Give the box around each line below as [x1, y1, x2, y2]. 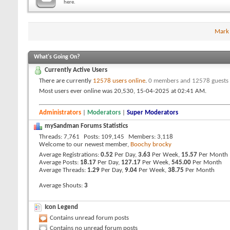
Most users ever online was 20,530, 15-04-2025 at [39, 88, 178, 94]
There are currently [39, 78, 93, 84]
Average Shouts [39, 182, 81, 189]
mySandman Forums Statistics [45, 123, 128, 130]
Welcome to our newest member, [39, 141, 130, 148]
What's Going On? [34, 54, 80, 60]
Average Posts [39, 159, 77, 166]
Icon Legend [45, 203, 78, 210]
